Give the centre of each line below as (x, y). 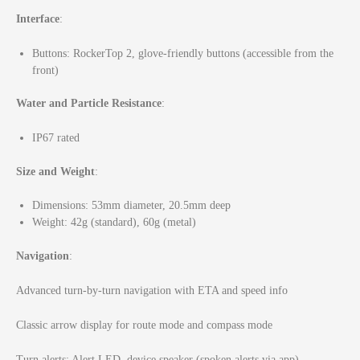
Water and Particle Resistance (89, 104)
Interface (38, 18)
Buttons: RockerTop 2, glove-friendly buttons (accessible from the (183, 53)
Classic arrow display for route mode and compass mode (144, 325)
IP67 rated (56, 138)
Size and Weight (55, 171)
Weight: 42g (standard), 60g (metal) (114, 223)
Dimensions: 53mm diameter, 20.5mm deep (131, 206)
